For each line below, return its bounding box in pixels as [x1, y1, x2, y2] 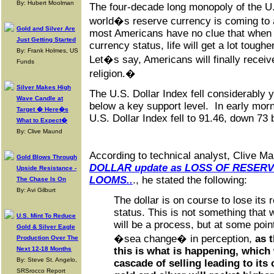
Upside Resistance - [17, 165, 76, 171]
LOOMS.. [89, 174, 133, 186]
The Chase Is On [17, 176, 66, 182]
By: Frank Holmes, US [17, 47, 78, 54]
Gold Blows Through [17, 154, 77, 160]
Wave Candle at [17, 95, 63, 102]
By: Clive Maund [17, 128, 62, 135]
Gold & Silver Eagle [17, 223, 75, 230]
